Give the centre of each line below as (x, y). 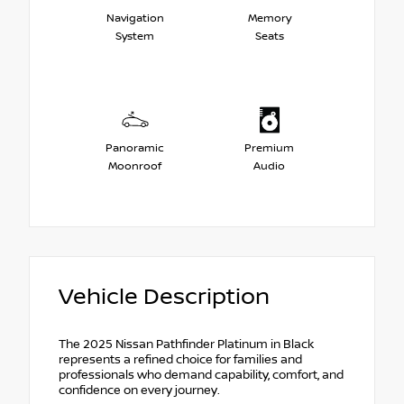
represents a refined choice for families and (180, 360)
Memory (269, 18)
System (135, 36)
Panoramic (135, 148)
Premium (269, 148)
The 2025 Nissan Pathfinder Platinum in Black (186, 345)
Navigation (135, 18)
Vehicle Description (164, 298)
